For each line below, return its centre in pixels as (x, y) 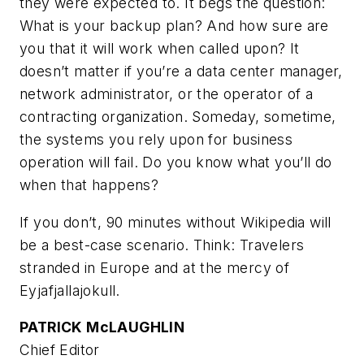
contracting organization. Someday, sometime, (178, 117)
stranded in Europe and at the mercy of (155, 267)
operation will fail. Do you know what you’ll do (176, 162)
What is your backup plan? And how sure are (174, 26)
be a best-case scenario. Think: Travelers (162, 245)
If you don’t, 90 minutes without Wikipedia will (175, 222)
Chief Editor (60, 350)
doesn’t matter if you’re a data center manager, (181, 71)
